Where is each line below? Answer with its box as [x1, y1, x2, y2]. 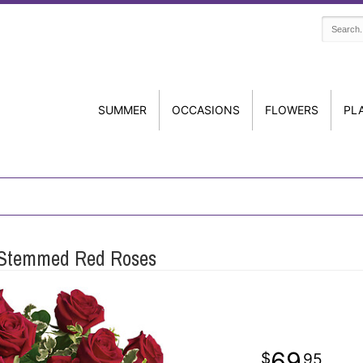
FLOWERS [265, 103, 318, 117]
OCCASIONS [172, 103, 240, 117]
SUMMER [98, 103, 147, 117]
